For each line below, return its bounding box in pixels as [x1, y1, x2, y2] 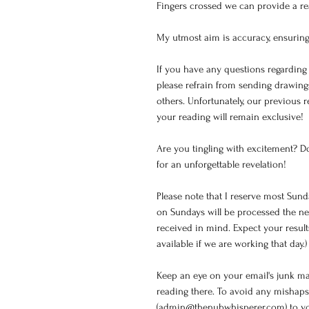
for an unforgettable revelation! [157, 158, 286, 170]
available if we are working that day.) [157, 237, 307, 250]
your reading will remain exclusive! [157, 110, 303, 123]
